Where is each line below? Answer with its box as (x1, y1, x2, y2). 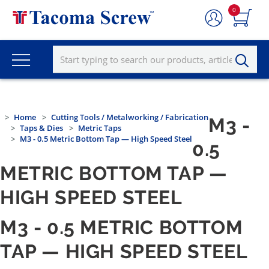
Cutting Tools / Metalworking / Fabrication (51, 112, 208, 123)
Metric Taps (78, 122, 121, 134)
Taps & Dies (20, 122, 63, 134)
